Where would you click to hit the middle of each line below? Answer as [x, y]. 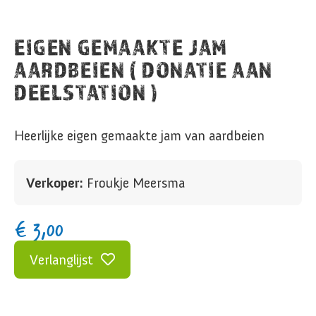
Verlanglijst [61, 260]
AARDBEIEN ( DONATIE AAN [144, 69]
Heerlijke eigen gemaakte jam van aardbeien [139, 135]
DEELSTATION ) [86, 92]
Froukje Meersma [134, 183]
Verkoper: [55, 183]
